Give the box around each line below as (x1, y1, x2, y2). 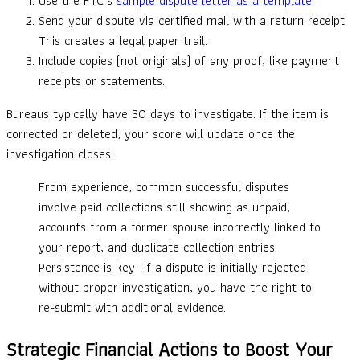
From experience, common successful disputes (39, 177, 289, 198)
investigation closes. (6, 144, 113, 165)
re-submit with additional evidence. (39, 297, 226, 318)
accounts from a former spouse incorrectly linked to (39, 217, 321, 238)
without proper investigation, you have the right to (39, 277, 312, 298)
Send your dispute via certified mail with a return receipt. (39, 10, 347, 31)
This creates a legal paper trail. (39, 31, 207, 51)
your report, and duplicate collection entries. (39, 237, 277, 258)
